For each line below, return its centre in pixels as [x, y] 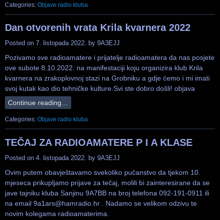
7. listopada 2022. [61, 43]
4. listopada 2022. [61, 158]
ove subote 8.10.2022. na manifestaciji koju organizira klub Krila [104, 68]
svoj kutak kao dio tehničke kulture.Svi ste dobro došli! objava [100, 89]
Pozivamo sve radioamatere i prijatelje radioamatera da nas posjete [110, 58]
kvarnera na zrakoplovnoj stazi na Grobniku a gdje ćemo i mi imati [107, 78]
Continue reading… [38, 103]
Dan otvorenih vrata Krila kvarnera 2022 [98, 28]
